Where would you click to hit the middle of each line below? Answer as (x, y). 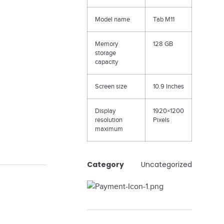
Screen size (111, 86)
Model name (112, 19)
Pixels (161, 120)
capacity (106, 62)
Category (105, 164)
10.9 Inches (168, 86)
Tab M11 (164, 19)
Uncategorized (166, 164)
